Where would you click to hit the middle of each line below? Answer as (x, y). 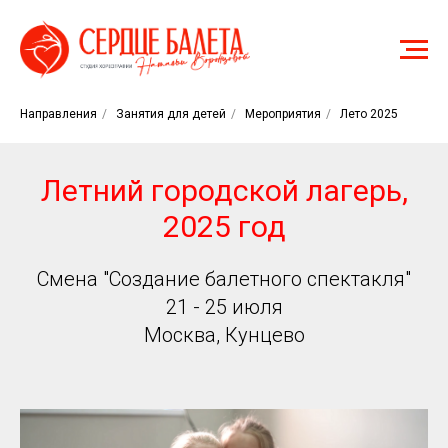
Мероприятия (283, 114)
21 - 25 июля (224, 307)
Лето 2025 (369, 114)
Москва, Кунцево (224, 335)
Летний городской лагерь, (224, 190)
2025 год (224, 226)
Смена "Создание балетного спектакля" (224, 279)
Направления (58, 114)
